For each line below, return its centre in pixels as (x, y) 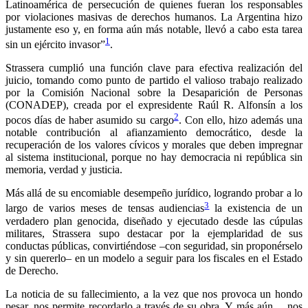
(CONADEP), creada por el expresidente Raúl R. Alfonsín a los (154, 105)
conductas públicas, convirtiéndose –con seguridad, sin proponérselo (154, 245)
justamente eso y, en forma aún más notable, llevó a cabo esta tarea (154, 29)
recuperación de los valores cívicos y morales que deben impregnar (154, 145)
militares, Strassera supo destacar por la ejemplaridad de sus (154, 233)
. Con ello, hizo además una (241, 120)
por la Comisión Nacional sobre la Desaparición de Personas (154, 93)
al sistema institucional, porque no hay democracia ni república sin (154, 157)
